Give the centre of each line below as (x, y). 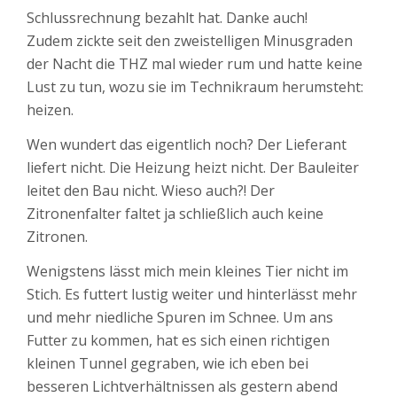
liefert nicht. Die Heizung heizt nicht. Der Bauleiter (193, 168)
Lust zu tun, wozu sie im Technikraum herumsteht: (195, 87)
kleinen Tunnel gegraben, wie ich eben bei (167, 364)
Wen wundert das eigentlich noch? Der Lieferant (187, 145)
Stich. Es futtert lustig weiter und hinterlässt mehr (192, 295)
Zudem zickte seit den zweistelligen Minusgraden (190, 41)
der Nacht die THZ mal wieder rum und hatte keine (195, 64)
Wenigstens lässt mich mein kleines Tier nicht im (187, 272)
